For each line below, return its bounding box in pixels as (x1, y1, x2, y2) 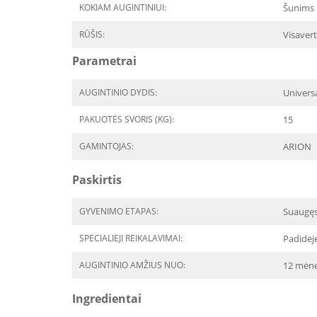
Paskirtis (72, 172, 122, 188)
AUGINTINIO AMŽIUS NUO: (79, 259, 185, 271)
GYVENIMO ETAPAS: (79, 205, 158, 217)
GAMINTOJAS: (79, 140, 134, 152)
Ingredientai (72, 291, 142, 306)
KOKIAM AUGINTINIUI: (79, 1, 166, 13)
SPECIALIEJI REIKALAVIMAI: (79, 232, 183, 244)
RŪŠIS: (79, 28, 105, 40)
